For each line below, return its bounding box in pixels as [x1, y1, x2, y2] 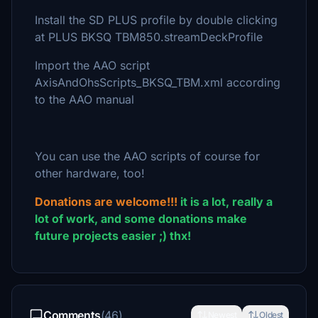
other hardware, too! [35, 166, 145, 180]
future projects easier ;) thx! [35, 229, 191, 243]
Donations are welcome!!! [35, 194, 177, 209]
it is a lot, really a [177, 194, 273, 209]
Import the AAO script [35, 58, 150, 72]
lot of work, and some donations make [35, 212, 247, 226]
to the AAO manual [35, 92, 134, 106]
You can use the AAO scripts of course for [35, 149, 260, 163]
